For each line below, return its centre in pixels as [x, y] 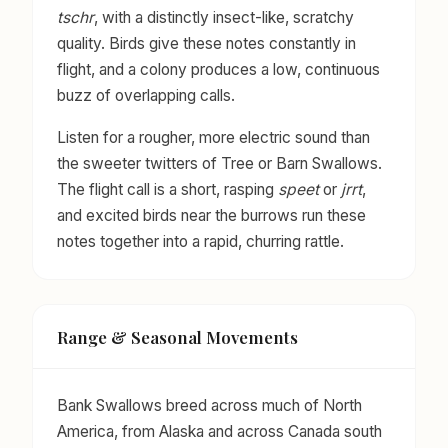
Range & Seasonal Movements [177, 336]
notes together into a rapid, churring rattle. [200, 242]
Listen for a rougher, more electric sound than [213, 138]
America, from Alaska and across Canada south [219, 432]
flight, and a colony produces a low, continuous [218, 70]
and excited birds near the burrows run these [211, 216]
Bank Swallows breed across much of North [209, 406]
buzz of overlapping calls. [146, 96]
